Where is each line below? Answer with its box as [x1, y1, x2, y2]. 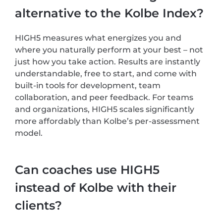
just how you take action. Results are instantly [15, 56, 200, 66]
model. [15, 128, 43, 138]
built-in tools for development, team [15, 80, 161, 90]
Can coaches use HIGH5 [15, 162, 160, 177]
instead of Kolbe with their [15, 180, 176, 195]
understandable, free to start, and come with [15, 68, 197, 78]
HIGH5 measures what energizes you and [15, 33, 181, 43]
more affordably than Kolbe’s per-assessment [15, 116, 200, 126]
